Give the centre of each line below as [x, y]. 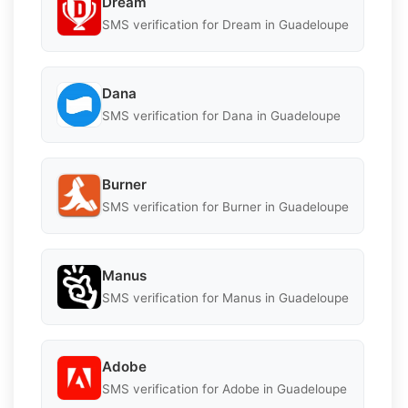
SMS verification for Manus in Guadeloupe [225, 298]
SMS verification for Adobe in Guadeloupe [224, 389]
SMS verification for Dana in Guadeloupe [221, 116]
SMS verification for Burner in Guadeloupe [225, 207]
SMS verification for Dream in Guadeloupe [225, 25]
